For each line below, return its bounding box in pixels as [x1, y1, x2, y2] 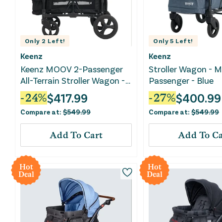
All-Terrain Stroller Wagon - [20, 75, 125, 86]
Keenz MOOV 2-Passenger [20, 63, 123, 75]
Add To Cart [49, 130, 103, 141]
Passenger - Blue [149, 75, 214, 86]
